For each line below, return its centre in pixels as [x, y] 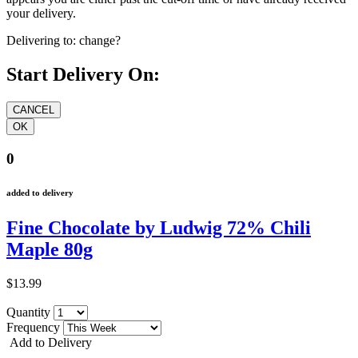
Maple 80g [50, 249]
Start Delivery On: [83, 75]
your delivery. [41, 14]
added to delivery [40, 192]
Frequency [35, 327]
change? [100, 41]
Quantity [30, 312]
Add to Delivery [49, 342]
